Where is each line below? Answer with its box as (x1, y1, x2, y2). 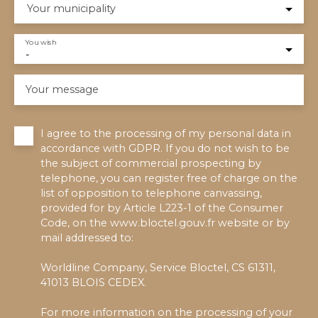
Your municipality (27, 1, 116, 15)
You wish (25, 38, 57, 47)
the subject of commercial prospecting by (40, 156, 261, 170)
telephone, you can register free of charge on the (40, 171, 297, 185)
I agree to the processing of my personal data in (40, 126, 291, 140)
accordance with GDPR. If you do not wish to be (40, 141, 290, 155)
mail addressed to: (40, 231, 133, 244)
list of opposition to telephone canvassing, (40, 186, 262, 199)
